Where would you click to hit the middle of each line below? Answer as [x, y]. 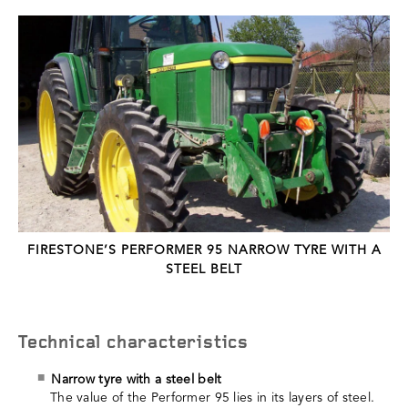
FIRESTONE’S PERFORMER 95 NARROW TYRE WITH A [204, 250]
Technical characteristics [133, 343]
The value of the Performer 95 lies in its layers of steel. [213, 398]
